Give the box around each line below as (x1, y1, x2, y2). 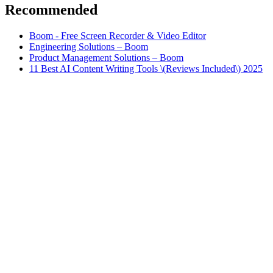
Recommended (5, 1, 97, 18)
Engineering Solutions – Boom (29, 41, 148, 52)
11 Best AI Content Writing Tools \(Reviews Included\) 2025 (29, 63, 263, 74)
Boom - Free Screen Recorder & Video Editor (29, 30, 206, 41)
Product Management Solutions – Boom (29, 52, 183, 63)
